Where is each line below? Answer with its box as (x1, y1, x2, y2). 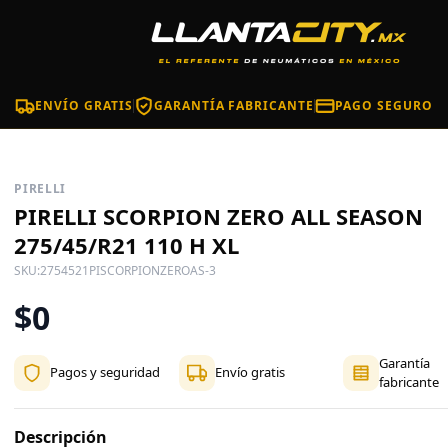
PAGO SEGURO (335, 97, 433, 114)
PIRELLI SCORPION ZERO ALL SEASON (14, 201, 424, 231)
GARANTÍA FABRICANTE (153, 97, 315, 114)
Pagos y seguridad (50, 363, 161, 382)
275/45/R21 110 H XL (14, 230, 240, 260)
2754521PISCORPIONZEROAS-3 (40, 261, 217, 279)
